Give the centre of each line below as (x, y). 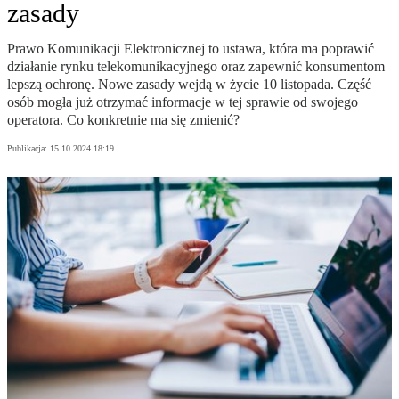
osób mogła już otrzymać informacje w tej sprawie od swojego (183, 102)
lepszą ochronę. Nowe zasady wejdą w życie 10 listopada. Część (189, 85)
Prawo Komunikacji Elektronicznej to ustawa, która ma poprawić (191, 49)
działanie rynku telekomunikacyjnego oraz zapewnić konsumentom (196, 67)
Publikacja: (28, 149)
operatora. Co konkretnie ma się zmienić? (123, 120)
